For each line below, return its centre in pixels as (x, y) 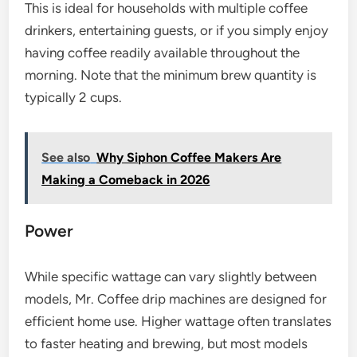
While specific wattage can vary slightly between (171, 277)
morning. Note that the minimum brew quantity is (171, 75)
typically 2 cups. (74, 98)
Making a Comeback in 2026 (126, 180)
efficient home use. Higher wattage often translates (178, 322)
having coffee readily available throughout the (163, 53)
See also (66, 158)
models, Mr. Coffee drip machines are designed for (176, 299)
